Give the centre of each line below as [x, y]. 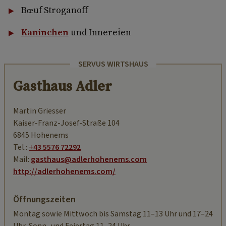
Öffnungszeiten [44, 200]
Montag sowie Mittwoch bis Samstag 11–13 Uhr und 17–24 [113, 214]
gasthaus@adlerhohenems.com [89, 160]
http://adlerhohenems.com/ [64, 172]
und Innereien [100, 32]
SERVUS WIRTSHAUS [113, 64]
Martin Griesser [40, 111]
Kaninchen [45, 32]
